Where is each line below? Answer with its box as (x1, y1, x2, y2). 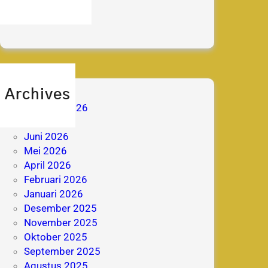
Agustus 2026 (24, 102, 88, 114)
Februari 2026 (24, 173, 87, 186)
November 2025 (24, 217, 98, 229)
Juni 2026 (24, 130, 69, 143)
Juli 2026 (24, 116, 66, 129)
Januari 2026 (24, 188, 83, 200)
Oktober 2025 (24, 231, 87, 243)
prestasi (24, 13, 61, 26)
